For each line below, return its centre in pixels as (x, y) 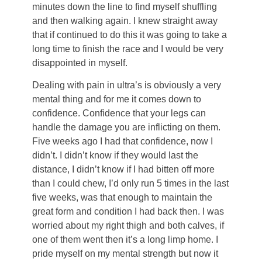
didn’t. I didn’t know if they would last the (115, 156)
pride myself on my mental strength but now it (125, 254)
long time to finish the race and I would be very (128, 49)
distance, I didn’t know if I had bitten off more (123, 170)
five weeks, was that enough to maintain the (122, 198)
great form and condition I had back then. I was (128, 212)
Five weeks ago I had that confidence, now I (123, 142)
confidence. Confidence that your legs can (119, 113)
